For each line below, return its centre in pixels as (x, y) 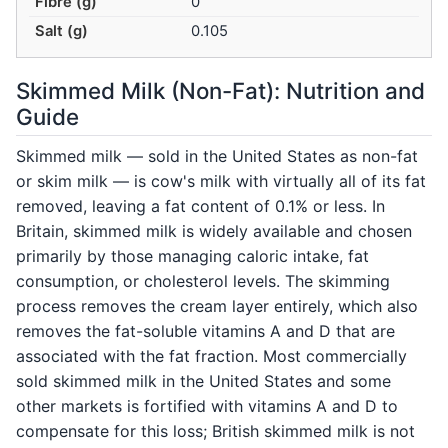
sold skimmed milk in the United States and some (203, 381)
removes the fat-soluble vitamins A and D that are (205, 331)
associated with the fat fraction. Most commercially (211, 356)
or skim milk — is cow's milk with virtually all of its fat (221, 181)
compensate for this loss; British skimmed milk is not (215, 431)
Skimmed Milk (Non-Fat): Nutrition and (220, 91)
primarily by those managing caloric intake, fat (192, 256)
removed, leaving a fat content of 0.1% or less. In (200, 206)
